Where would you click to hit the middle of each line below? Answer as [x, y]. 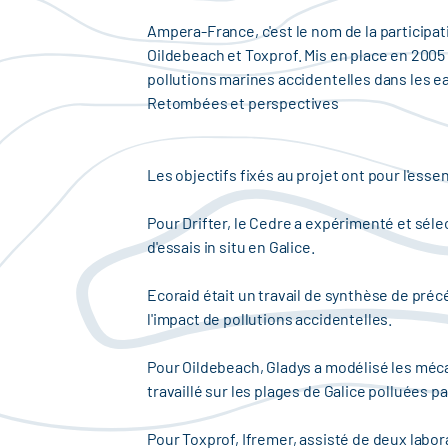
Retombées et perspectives [243, 102]
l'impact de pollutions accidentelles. [270, 318]
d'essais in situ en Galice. [231, 246]
